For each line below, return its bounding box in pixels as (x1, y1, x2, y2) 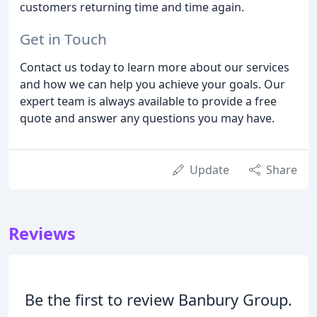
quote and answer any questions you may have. (20, 110, 275, 127)
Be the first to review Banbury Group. (25, 289, 292, 311)
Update (190, 162, 229, 178)
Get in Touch (20, 29, 107, 50)
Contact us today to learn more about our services (20, 59, 289, 76)
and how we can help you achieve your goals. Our (20, 76, 285, 93)
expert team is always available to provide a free (20, 93, 277, 110)
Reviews (8, 222, 76, 246)
